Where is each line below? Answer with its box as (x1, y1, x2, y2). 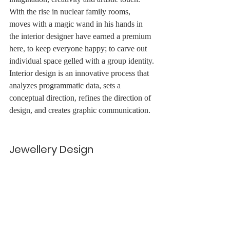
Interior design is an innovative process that (9, 69, 151, 78)
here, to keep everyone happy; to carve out (9, 44, 149, 53)
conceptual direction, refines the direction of (9, 93, 153, 103)
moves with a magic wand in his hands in (9, 20, 145, 29)
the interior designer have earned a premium (9, 32, 153, 41)
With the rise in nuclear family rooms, (9, 7, 132, 16)
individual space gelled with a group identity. (9, 56, 154, 66)
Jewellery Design (9, 142, 93, 157)
